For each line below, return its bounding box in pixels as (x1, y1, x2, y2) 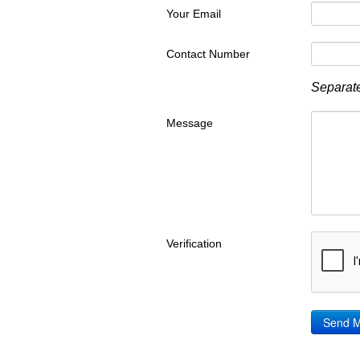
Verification (166, 237, 222, 250)
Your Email (166, 7, 221, 20)
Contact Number (166, 47, 250, 60)
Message (166, 117, 213, 129)
